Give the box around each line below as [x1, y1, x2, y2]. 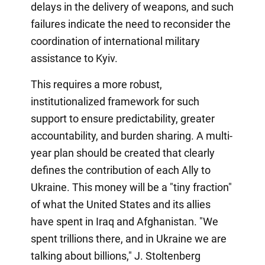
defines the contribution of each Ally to [30, 163, 211, 176]
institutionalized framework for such [30, 95, 199, 108]
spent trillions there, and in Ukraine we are [30, 232, 227, 245]
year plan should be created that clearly [30, 146, 215, 159]
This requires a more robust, [30, 77, 162, 91]
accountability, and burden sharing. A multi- [30, 129, 232, 142]
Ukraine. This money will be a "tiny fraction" [30, 180, 232, 193]
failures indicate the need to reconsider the [30, 17, 231, 30]
